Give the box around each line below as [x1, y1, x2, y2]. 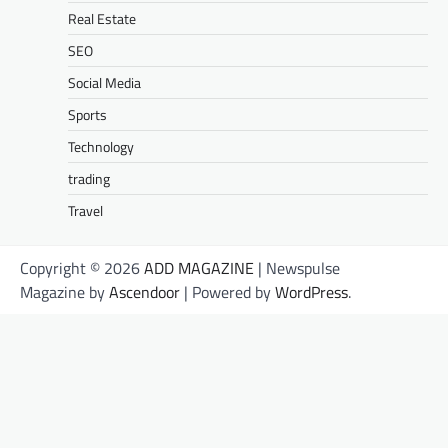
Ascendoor [109, 280, 180, 305]
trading [68, 168, 110, 190]
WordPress [275, 280, 348, 305]
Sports [68, 104, 107, 126]
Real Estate [68, 8, 136, 30]
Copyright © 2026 [20, 256, 144, 281]
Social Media [68, 72, 141, 94]
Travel [68, 200, 103, 222]
